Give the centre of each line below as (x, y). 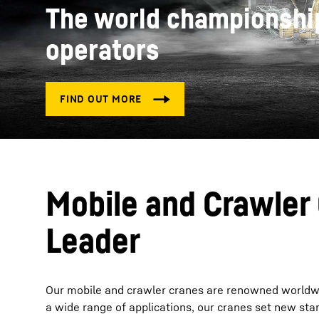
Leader (93, 240)
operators (103, 49)
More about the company (132, 111)
